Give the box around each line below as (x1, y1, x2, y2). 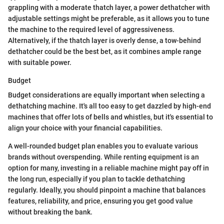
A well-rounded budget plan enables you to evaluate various (8, 141, 198, 150)
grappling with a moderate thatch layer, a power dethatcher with (8, 3, 210, 11)
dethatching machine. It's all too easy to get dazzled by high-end (8, 101, 211, 110)
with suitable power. (8, 58, 71, 66)
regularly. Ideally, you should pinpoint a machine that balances (8, 185, 205, 194)
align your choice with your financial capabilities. (8, 123, 162, 132)
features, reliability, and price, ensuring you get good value (8, 196, 193, 205)
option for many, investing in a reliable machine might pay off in (8, 163, 209, 172)
